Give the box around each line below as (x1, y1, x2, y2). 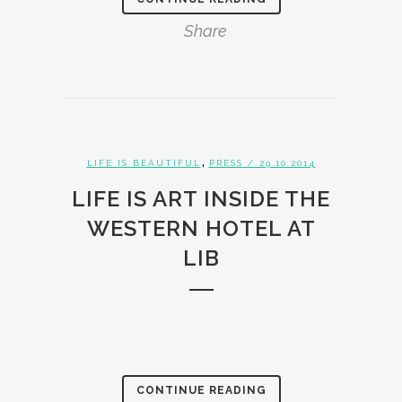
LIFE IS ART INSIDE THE (72, 186, 330, 212)
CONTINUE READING (135, 384, 267, 397)
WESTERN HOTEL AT (86, 215, 316, 241)
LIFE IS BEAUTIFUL (86, 158, 201, 168)
